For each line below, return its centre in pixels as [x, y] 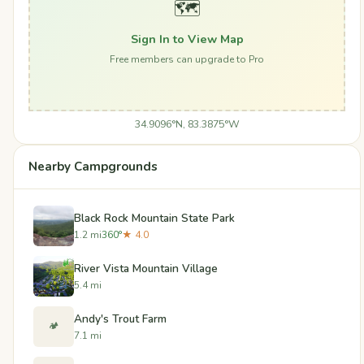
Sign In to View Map [187, 39]
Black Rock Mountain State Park [154, 218]
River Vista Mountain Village [146, 268]
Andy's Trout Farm [120, 318]
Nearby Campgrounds [93, 167]
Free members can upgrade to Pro [187, 59]
